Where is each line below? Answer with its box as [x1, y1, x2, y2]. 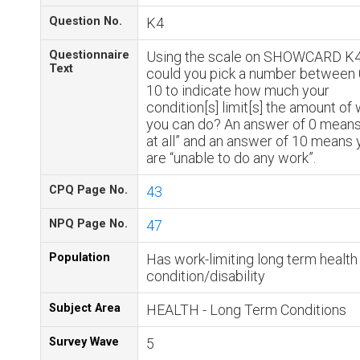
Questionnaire [49, 48, 129, 62]
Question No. [49, 14, 122, 28]
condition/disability [146, 268, 265, 284]
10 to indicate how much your [146, 82, 329, 99]
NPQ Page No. [49, 217, 128, 231]
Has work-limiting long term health [146, 251, 358, 268]
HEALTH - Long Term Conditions [146, 301, 346, 318]
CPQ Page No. [49, 183, 128, 197]
